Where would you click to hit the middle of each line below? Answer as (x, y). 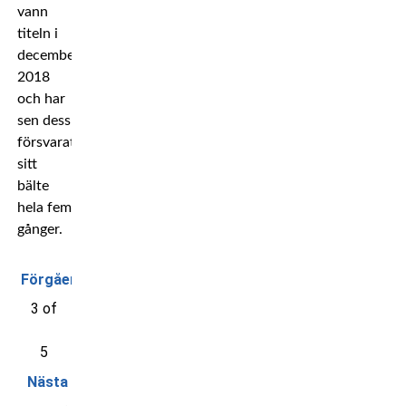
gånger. (39, 229)
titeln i (37, 33)
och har (41, 98)
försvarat (46, 142)
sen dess (43, 120)
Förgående (57, 280)
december (48, 55)
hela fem (44, 207)
